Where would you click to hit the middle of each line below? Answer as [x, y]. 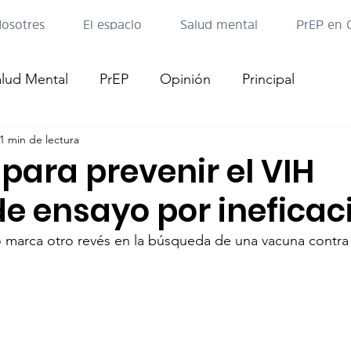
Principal [268, 79]
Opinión [185, 79]
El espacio [112, 24]
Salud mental [219, 24]
